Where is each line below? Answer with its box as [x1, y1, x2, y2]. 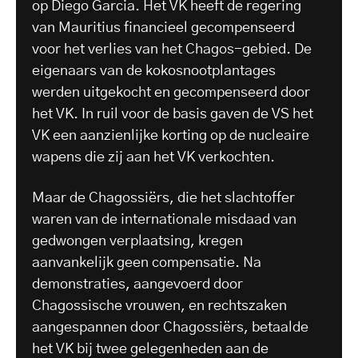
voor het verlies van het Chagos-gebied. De [32, 42, 312, 57]
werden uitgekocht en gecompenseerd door [32, 85, 310, 100]
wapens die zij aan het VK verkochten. [32, 149, 275, 165]
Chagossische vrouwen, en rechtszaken [32, 298, 287, 313]
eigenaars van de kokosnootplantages [32, 63, 276, 78]
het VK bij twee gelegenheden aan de [32, 341, 268, 356]
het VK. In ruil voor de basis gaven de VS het [32, 106, 313, 121]
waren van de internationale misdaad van [32, 212, 296, 227]
